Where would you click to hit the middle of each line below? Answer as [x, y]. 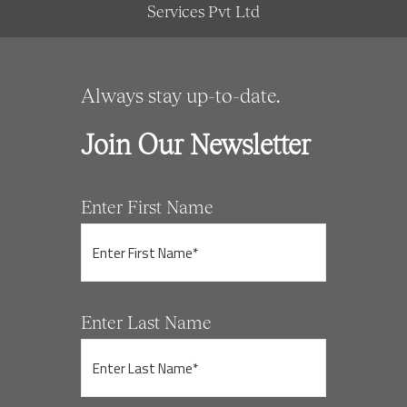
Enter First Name [147, 206]
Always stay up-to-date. [180, 95]
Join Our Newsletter [196, 144]
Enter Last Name [146, 322]
